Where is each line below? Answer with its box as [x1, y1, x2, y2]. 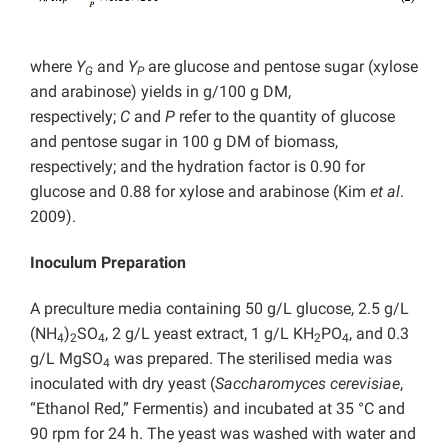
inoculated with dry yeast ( [30, 374, 215, 393]
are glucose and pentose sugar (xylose [144, 57, 418, 76]
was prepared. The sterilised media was [110, 349, 392, 368]
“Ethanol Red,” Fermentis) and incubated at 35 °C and [30, 399, 405, 418]
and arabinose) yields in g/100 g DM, [30, 82, 291, 101]
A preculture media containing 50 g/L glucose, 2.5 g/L [30, 299, 409, 318]
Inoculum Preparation [30, 253, 186, 272]
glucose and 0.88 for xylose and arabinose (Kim [30, 182, 370, 201]
